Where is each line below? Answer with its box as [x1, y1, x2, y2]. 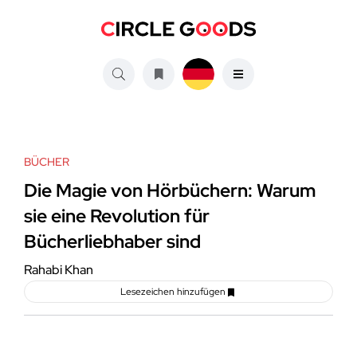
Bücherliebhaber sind [24, 229, 201, 254]
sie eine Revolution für [24, 204, 210, 229]
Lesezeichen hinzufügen [120, 285, 226, 299]
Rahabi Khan [24, 261, 93, 279]
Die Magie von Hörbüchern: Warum [24, 178, 316, 203]
